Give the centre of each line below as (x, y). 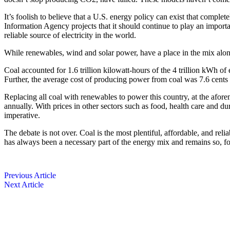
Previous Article (30, 175)
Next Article (24, 185)
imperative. (22, 115)
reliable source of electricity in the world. (70, 35)
